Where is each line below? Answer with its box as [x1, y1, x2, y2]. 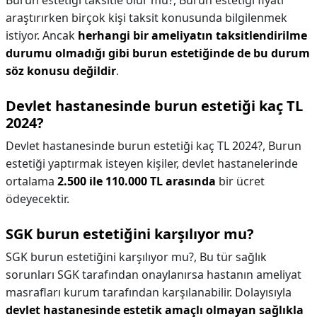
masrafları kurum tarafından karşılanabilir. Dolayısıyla [6, 284, 292, 300]
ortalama [6, 173, 57, 189]
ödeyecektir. [6, 191, 69, 207]
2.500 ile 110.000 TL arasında [57, 173, 216, 189]
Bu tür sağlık [200, 249, 267, 265]
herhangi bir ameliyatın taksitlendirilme [78, 28, 307, 43]
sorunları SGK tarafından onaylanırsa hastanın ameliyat [6, 267, 301, 282]
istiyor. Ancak [6, 28, 78, 43]
